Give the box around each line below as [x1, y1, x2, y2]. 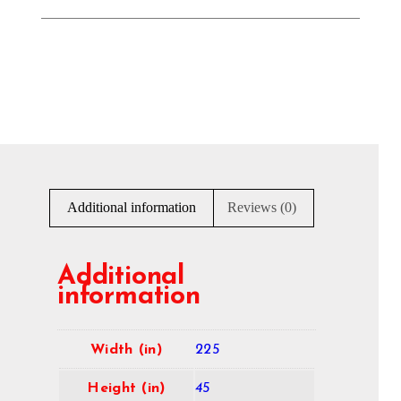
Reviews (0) [226, 200, 296, 216]
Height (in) [87, 381, 166, 397]
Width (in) [90, 343, 162, 358]
